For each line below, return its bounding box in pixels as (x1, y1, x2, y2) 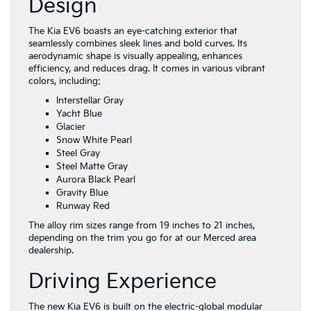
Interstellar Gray (56, 95, 124, 106)
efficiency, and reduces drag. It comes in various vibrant (28, 63, 265, 74)
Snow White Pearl (56, 135, 132, 146)
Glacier (56, 121, 85, 133)
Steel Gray (56, 148, 100, 159)
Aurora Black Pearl (56, 174, 135, 185)
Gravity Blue (56, 187, 108, 199)
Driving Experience (28, 269, 217, 294)
